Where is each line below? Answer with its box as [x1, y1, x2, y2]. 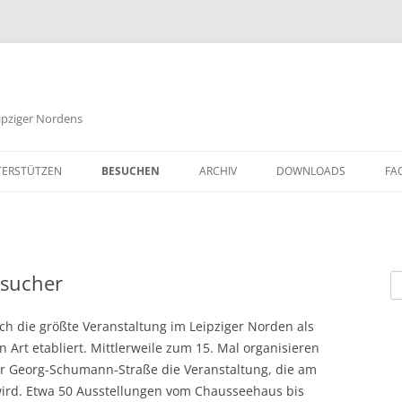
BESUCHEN [101, 163, 160, 179]
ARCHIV [199, 163, 237, 179]
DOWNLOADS [276, 163, 345, 179]
